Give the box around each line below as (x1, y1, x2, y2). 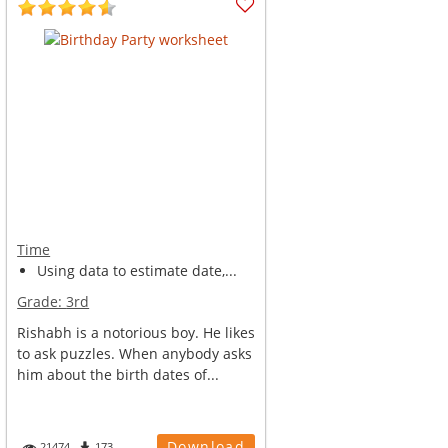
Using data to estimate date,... (37, 261, 238, 280)
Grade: (17, 292, 67, 311)
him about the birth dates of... (17, 365, 220, 384)
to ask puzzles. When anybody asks (17, 344, 253, 363)
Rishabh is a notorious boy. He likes (17, 323, 256, 342)
